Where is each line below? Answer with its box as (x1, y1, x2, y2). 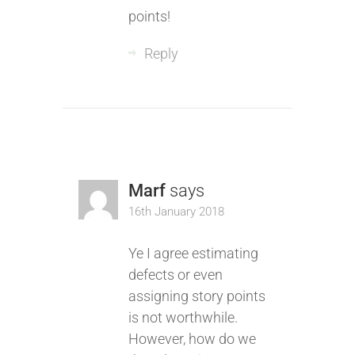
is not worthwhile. (128, 309, 238, 326)
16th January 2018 (128, 204, 224, 219)
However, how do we (128, 330, 256, 347)
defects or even (128, 266, 223, 283)
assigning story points (128, 288, 265, 304)
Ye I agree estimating (128, 245, 258, 261)
